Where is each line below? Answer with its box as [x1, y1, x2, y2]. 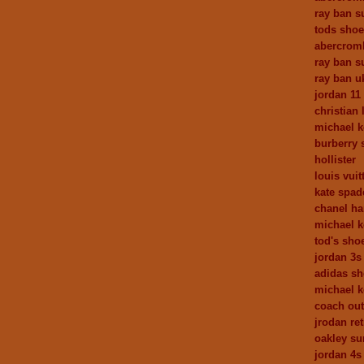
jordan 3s [314, 250, 362, 263]
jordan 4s [314, 348, 362, 361]
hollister [314, 153, 356, 166]
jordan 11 [314, 88, 361, 101]
